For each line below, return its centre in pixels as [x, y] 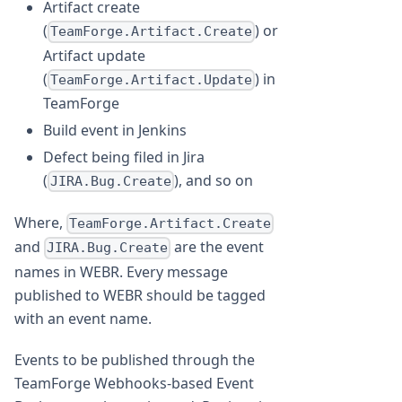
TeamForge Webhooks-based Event [134, 383]
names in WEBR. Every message [121, 271]
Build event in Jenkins [115, 130]
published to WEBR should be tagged [140, 295]
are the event [218, 247]
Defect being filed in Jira [124, 157]
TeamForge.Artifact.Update [152, 79]
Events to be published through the [135, 359]
